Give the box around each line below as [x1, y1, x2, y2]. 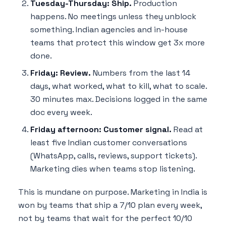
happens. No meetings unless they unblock [30, 11, 196, 22]
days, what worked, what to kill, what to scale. [30, 80, 207, 91]
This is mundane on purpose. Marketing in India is [18, 186, 207, 197]
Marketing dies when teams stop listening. [30, 163, 195, 174]
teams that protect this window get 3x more [30, 37, 205, 48]
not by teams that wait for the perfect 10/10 [18, 212, 192, 223]
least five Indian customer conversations [30, 137, 187, 148]
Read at [172, 124, 203, 135]
